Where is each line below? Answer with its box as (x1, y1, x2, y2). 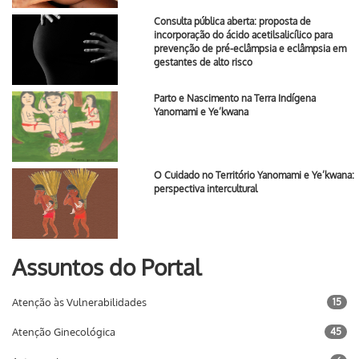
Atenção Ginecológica (12, 325, 115, 338)
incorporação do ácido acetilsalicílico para (153, 29, 333, 41)
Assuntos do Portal (12, 252, 201, 281)
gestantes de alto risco (153, 56, 252, 68)
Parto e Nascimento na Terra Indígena (153, 92, 316, 104)
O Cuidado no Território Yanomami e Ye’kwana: (153, 169, 354, 181)
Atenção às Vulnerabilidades (12, 296, 147, 309)
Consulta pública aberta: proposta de (153, 15, 311, 27)
